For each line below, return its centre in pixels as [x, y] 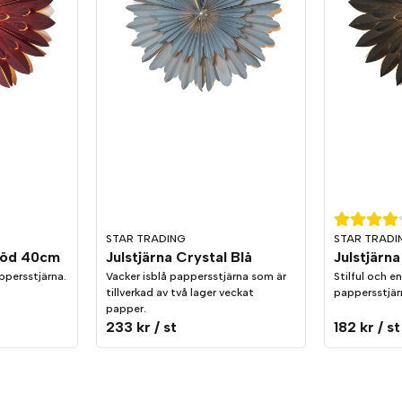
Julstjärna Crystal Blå [179, 258]
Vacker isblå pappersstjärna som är [197, 277]
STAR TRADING [146, 239]
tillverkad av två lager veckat [180, 293]
